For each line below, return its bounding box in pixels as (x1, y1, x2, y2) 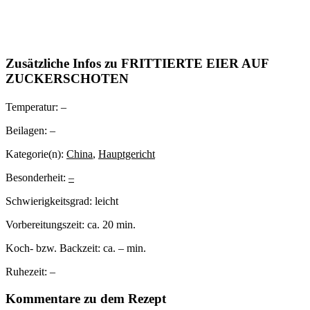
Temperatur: (6, 101, 61, 113)
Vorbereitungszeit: (6, 219, 87, 231)
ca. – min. (103, 242, 146, 255)
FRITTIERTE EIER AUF (121, 55, 268, 71)
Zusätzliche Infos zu (6, 55, 121, 71)
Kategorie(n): (6, 148, 66, 161)
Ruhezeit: (6, 266, 50, 278)
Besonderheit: (6, 172, 69, 184)
